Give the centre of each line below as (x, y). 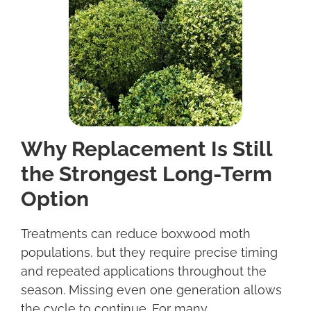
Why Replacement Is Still (146, 149)
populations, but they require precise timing (149, 252)
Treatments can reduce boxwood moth (136, 233)
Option (57, 199)
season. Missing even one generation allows (151, 289)
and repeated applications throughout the (144, 271)
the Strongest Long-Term (146, 174)
